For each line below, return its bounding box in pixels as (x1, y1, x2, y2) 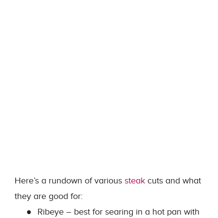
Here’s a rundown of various (15, 176, 125, 186)
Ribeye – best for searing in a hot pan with (37, 207, 200, 217)
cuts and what (145, 176, 201, 186)
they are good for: (15, 191, 83, 201)
